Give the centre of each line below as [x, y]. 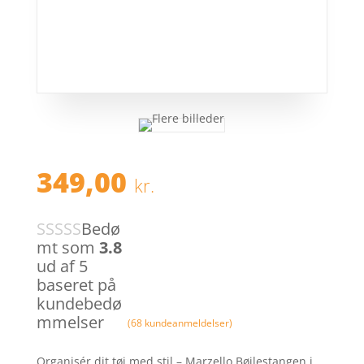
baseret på [76, 285]
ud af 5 [62, 266]
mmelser [70, 323]
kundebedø [79, 304]
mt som [67, 248]
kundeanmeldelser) [187, 323]
